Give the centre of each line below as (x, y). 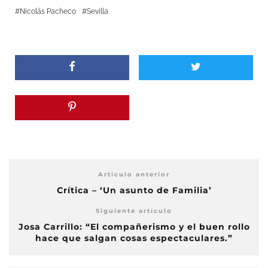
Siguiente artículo (134, 211)
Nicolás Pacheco (48, 11)
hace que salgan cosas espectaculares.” (134, 238)
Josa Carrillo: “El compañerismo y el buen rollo (134, 226)
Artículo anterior (134, 174)
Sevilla (98, 11)
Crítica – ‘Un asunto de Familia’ (134, 190)
